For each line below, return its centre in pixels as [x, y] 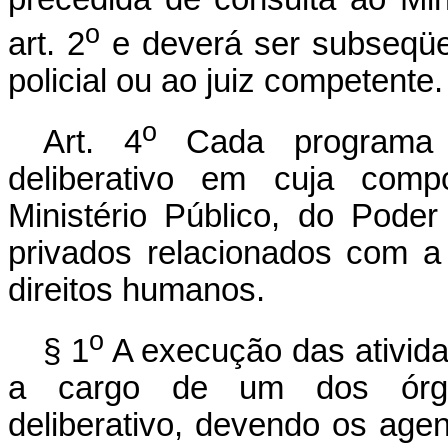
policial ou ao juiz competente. [225, 81]
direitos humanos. [136, 290]
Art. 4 [92, 142]
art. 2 [46, 44]
